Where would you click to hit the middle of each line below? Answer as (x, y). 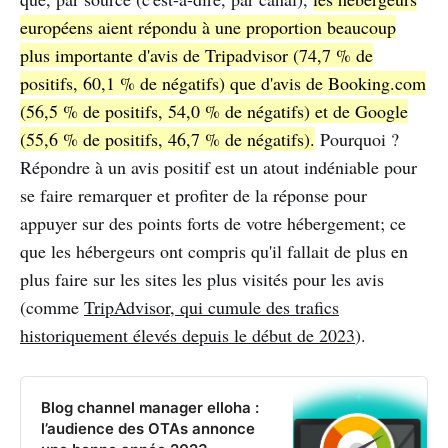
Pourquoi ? (357, 139)
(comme (52, 307)
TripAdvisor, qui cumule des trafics (211, 307)
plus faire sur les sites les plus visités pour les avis (202, 279)
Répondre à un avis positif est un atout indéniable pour (218, 167)
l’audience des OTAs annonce (148, 428)
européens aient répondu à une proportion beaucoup (208, 27)
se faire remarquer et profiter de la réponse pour (193, 195)
